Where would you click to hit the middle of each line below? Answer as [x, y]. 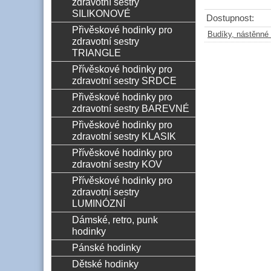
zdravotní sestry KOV [117, 164]
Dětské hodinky [105, 264]
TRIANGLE [96, 53]
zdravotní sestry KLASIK [124, 136]
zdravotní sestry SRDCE [124, 80]
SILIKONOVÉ [101, 13]
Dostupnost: [230, 18]
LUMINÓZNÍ [98, 203]
